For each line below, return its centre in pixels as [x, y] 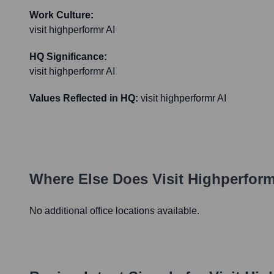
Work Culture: [61, 15]
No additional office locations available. [114, 211]
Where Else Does [91, 179]
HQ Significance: [68, 57]
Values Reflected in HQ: [84, 98]
